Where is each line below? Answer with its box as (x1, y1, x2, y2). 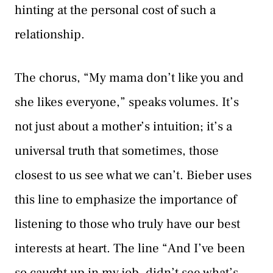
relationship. (15, 26, 85, 43)
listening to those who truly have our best (15, 216, 240, 233)
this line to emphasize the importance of (15, 191, 236, 208)
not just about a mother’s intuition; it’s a (15, 118, 232, 135)
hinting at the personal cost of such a (15, 1, 216, 18)
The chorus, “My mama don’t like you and (15, 69, 244, 87)
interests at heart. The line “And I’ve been (15, 240, 245, 257)
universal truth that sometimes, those (15, 143, 219, 160)
